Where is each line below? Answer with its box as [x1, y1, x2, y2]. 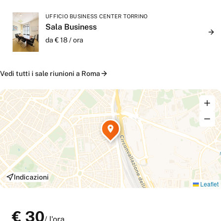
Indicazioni [14, 173, 49, 181]
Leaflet [199, 180, 219, 188]
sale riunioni [35, 70, 74, 77]
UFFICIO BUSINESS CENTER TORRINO [45, 13, 148, 19]
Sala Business [45, 22, 97, 32]
